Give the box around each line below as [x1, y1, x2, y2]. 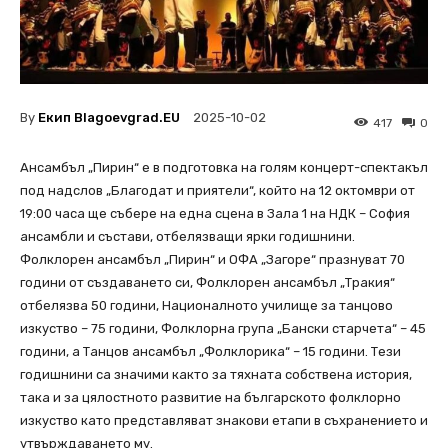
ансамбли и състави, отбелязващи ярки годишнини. [20, 229, 355, 245]
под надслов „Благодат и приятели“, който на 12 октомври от [20, 183, 415, 199]
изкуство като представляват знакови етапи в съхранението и [20, 413, 428, 429]
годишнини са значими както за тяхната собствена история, [20, 367, 412, 383]
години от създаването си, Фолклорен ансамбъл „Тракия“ [20, 275, 395, 291]
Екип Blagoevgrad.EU [38, 109, 180, 125]
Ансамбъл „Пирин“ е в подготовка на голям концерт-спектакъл [20, 160, 428, 176]
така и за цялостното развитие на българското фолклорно [20, 390, 401, 406]
